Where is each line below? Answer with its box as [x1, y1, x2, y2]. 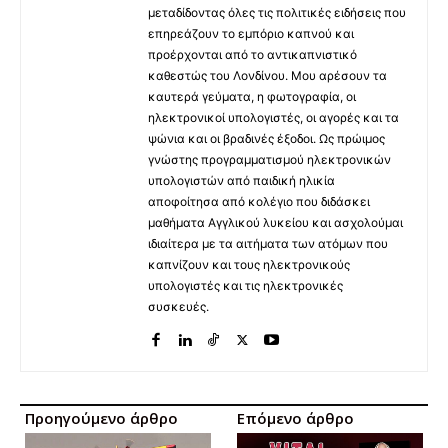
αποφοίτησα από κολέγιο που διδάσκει [148, 193, 370, 209]
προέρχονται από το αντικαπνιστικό [148, 46, 357, 62]
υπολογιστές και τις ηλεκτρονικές [148, 277, 343, 293]
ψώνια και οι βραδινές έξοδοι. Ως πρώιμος [148, 130, 385, 146]
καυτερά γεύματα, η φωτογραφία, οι [148, 88, 356, 104]
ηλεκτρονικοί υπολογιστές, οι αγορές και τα [148, 109, 399, 125]
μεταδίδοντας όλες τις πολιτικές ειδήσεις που [148, 4, 406, 20]
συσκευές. [148, 298, 209, 314]
